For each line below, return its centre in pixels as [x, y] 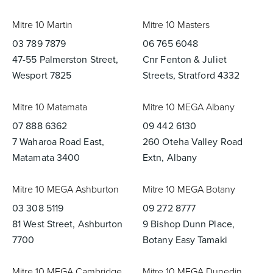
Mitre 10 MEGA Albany [189, 107]
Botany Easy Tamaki [185, 240]
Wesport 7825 [42, 75]
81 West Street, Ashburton [68, 224]
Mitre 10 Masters [176, 25]
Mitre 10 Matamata [50, 107]
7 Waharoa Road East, [58, 142]
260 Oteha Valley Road [193, 142]
